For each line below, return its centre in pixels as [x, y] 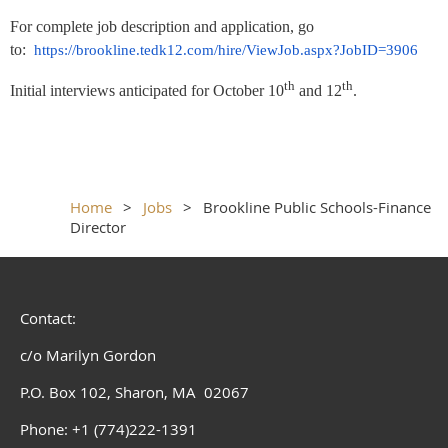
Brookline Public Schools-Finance [317, 207]
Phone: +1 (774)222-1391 [108, 429]
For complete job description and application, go [162, 26]
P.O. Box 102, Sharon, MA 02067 [134, 392]
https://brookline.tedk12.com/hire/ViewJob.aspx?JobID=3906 [226, 49]
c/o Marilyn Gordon [88, 355]
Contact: [50, 318]
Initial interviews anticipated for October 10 [147, 91]
